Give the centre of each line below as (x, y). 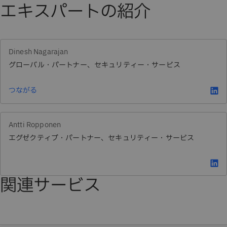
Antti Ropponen (35, 125)
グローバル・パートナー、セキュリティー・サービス (94, 65)
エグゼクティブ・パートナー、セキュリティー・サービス (102, 138)
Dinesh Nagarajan (39, 52)
